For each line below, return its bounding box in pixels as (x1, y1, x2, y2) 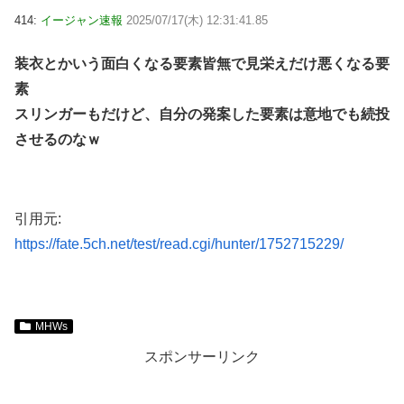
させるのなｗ (14, 132, 101, 148)
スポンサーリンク (144, 349, 260, 365)
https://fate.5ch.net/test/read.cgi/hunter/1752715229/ (14, 236, 344, 252)
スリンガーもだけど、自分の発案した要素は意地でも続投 (14, 106, 390, 123)
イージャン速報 (41, 14, 123, 28)
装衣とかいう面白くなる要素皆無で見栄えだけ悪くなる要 (14, 56, 390, 72)
